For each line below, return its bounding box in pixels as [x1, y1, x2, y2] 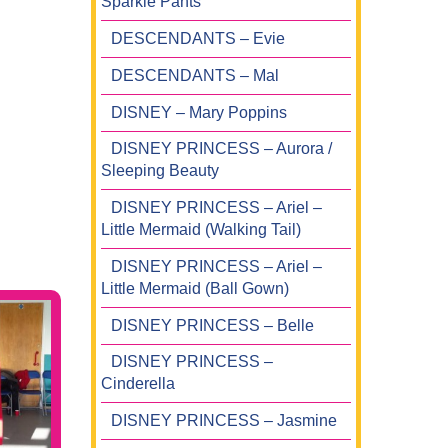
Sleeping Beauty [101, 162, 219, 180]
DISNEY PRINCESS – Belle [111, 316, 314, 334]
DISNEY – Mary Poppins [111, 103, 287, 121]
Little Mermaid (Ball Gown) [101, 279, 289, 297]
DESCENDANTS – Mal [111, 66, 279, 84]
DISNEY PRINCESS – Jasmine [111, 412, 337, 430]
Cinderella [101, 375, 175, 393]
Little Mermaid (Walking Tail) [101, 221, 301, 239]
